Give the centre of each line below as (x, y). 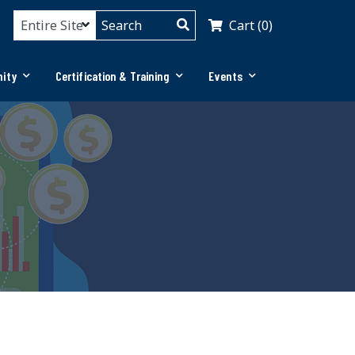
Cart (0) (251, 25)
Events (226, 76)
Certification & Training (113, 76)
